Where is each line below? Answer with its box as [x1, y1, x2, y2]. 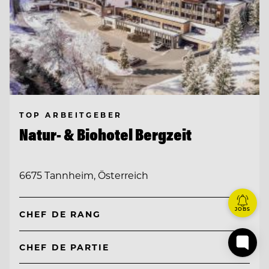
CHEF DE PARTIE [19, 241, 110, 253]
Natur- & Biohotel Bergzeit [19, 124, 192, 145]
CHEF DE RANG [19, 208, 101, 220]
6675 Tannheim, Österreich [19, 169, 148, 182]
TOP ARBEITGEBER [19, 110, 122, 120]
